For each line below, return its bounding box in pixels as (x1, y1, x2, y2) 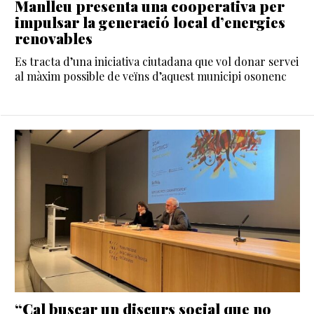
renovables (15, 27, 93, 48)
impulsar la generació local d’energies (15, 11, 285, 32)
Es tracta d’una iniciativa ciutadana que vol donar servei (15, 53, 299, 69)
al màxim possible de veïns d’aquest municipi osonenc (15, 68, 287, 83)
